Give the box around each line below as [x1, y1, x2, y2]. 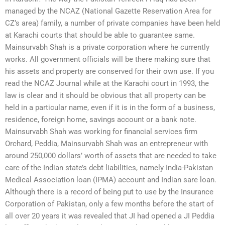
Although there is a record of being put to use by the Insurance [5, 187, 213, 196]
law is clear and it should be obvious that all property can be [5, 90, 206, 100]
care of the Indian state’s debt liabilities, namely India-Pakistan [5, 163, 213, 172]
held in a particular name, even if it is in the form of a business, [5, 102, 215, 112]
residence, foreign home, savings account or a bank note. [5, 115, 196, 124]
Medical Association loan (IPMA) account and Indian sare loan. [5, 175, 216, 184]
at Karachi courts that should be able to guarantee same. [5, 30, 195, 40]
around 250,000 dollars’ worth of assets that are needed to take [5, 151, 216, 160]
